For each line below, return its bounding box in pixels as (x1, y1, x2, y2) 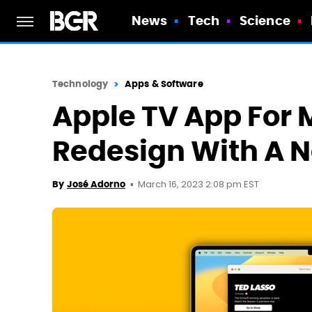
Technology (52, 78, 108, 90)
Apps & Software (125, 78, 203, 90)
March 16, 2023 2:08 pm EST (138, 178, 259, 192)
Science (240, 13, 290, 29)
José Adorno (67, 178, 125, 190)
